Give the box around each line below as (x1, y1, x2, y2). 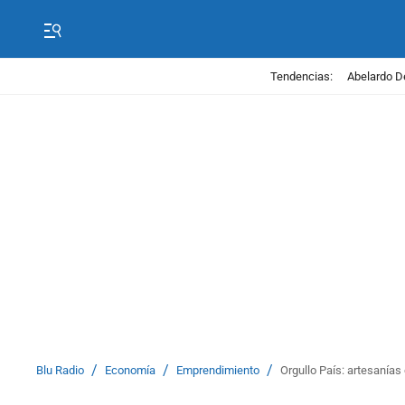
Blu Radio (36, 363, 84, 377)
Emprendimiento (176, 363, 259, 377)
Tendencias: (269, 69, 333, 83)
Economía (105, 363, 155, 377)
